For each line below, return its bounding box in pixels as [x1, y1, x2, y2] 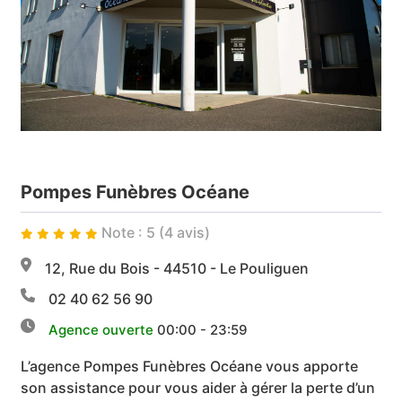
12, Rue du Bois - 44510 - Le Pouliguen [45, 259, 310, 278]
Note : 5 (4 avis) [101, 223, 211, 242]
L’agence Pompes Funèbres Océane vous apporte [21, 357, 359, 376]
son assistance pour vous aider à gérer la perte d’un [21, 379, 376, 398]
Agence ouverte [48, 321, 154, 339]
